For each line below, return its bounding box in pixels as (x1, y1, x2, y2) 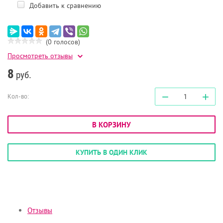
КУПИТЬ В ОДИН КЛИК (76, 148, 147, 157)
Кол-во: (7, 92, 29, 101)
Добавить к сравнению (27, 1, 101, 10)
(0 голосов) (46, 37, 80, 47)
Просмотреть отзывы (7, 51, 73, 61)
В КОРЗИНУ (92, 120, 131, 130)
